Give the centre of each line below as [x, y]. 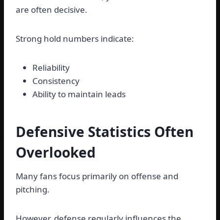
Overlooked [56, 152]
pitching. [33, 190]
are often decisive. [52, 10]
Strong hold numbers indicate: [75, 39]
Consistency [56, 81]
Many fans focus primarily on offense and [97, 176]
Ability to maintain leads [79, 94]
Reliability [51, 68]
